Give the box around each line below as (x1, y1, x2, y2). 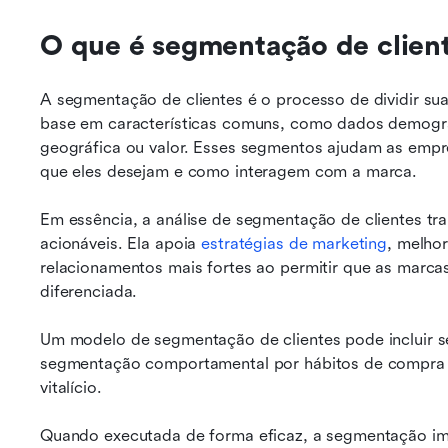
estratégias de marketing (201, 234, 388, 253)
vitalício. (40, 378, 102, 397)
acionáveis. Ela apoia (40, 234, 202, 253)
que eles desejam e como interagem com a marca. (40, 162, 418, 181)
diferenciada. (40, 282, 138, 301)
